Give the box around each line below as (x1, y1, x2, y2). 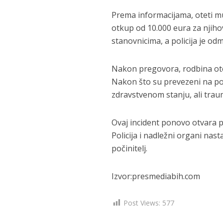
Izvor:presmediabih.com (111, 171, 201, 182)
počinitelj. (111, 143, 148, 154)
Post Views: (123, 198, 161, 208)
